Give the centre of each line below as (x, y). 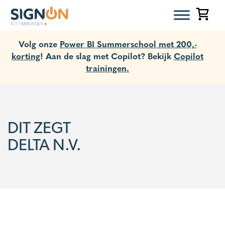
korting (26, 55)
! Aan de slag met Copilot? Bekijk (107, 55)
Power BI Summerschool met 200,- (128, 43)
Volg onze (39, 43)
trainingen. (107, 68)
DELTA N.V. (44, 145)
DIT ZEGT (39, 128)
